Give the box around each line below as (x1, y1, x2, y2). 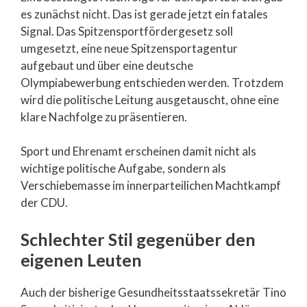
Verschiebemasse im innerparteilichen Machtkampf (21, 178, 281, 193)
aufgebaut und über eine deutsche (21, 58, 193, 73)
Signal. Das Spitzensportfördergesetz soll (21, 23, 233, 38)
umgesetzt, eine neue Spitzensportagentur (21, 40, 238, 56)
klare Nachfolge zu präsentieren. (21, 109, 187, 124)
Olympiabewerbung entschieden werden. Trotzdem (21, 75, 284, 90)
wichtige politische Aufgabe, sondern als (21, 161, 226, 176)
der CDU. (21, 195, 68, 210)
